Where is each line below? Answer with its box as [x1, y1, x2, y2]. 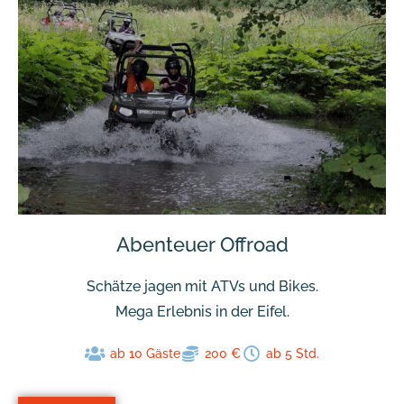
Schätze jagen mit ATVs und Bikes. [86, 277, 318, 295]
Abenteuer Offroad [115, 232, 289, 256]
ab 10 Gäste [109, 345, 180, 361]
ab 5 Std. [265, 345, 319, 361]
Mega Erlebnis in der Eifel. [115, 302, 289, 320]
